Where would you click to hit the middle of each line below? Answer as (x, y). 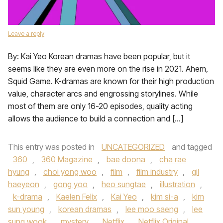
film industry (157, 172)
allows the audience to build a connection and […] (96, 118)
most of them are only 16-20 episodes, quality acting (100, 106)
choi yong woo (70, 172)
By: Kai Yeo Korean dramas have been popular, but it (99, 56)
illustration (177, 184)
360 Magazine (67, 159)
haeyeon (24, 184)
